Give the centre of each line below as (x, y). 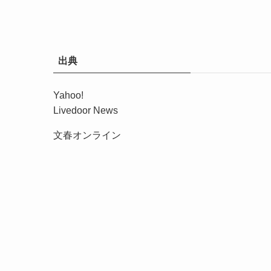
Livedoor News (86, 110)
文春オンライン (87, 135)
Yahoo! (68, 95)
